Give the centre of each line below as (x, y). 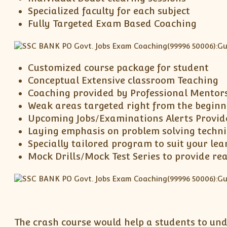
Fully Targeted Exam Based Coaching (112, 24)
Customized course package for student (119, 67)
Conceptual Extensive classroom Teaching (123, 80)
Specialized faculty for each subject (109, 11)
